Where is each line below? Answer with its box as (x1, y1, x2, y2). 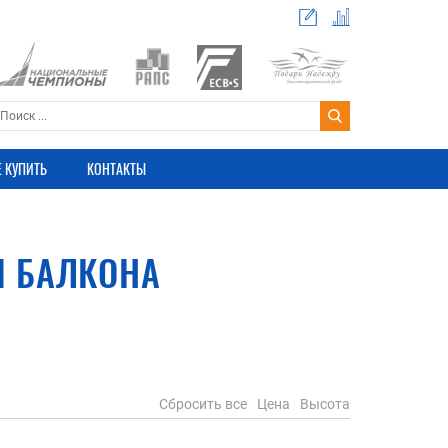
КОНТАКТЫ (86, 158, 146, 179)
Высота (299, 396, 350, 412)
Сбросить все (158, 396, 247, 412)
